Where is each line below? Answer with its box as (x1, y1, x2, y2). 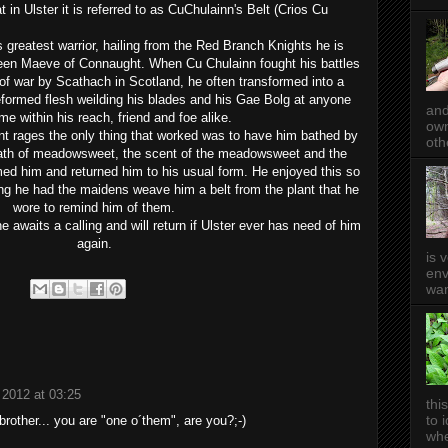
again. (76, 236, 112, 251)
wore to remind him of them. (13, 200, 175, 215)
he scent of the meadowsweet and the (126, 146, 347, 161)
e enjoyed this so (261, 164, 360, 179)
